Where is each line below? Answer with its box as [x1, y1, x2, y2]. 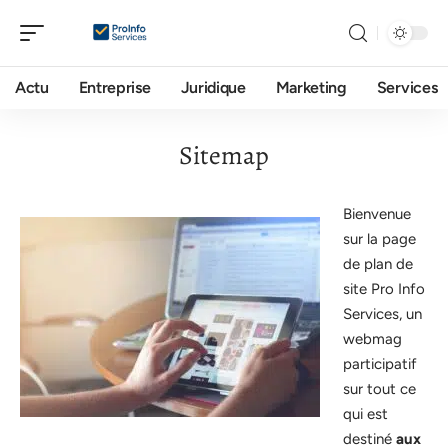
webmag [342, 330, 402, 348]
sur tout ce [342, 380, 416, 398]
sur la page [342, 230, 416, 248]
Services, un [342, 305, 422, 323]
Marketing [275, 78, 347, 97]
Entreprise [78, 78, 151, 97]
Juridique [180, 78, 246, 97]
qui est [342, 405, 388, 423]
